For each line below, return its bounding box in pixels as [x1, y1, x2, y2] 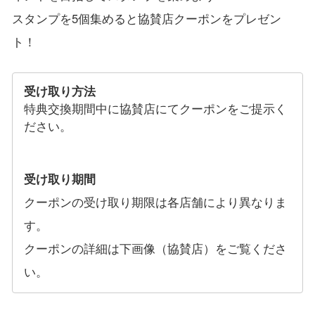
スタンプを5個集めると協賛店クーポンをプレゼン [11, 10, 281, 27]
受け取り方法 [24, 82, 96, 99]
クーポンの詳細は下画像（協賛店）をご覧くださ [24, 240, 288, 257]
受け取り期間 [24, 170, 96, 188]
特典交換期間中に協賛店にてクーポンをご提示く [24, 99, 288, 117]
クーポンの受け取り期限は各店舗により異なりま [24, 193, 288, 211]
